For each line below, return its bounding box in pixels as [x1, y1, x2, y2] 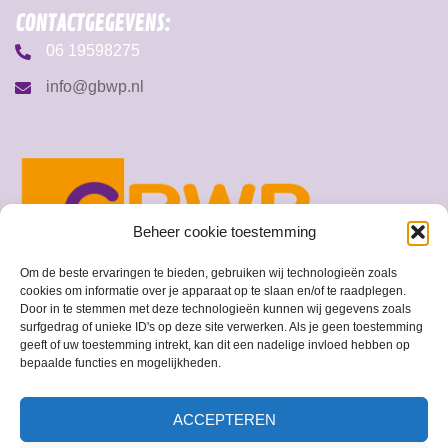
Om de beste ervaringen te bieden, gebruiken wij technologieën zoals [20, 266, 397, 280]
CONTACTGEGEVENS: [15, 10, 170, 39]
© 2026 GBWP [171, 353, 277, 371]
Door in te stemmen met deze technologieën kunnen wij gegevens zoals [20, 302, 411, 316]
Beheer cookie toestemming [132, 223, 316, 240]
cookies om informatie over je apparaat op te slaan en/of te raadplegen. [20, 284, 406, 298]
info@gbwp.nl [46, 78, 144, 96]
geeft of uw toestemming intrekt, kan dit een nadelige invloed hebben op [20, 338, 410, 352]
